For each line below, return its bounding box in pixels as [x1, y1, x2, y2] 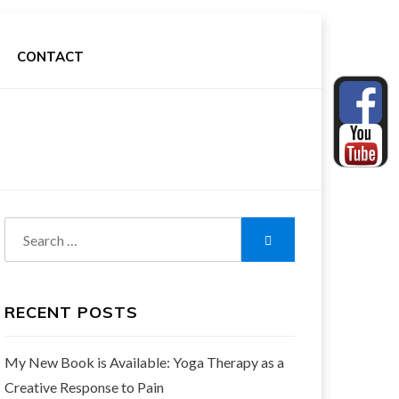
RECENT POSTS [4, 302, 138, 322]
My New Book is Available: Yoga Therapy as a [4, 354, 284, 370]
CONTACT [16, 48, 84, 65]
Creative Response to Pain [4, 379, 164, 395]
